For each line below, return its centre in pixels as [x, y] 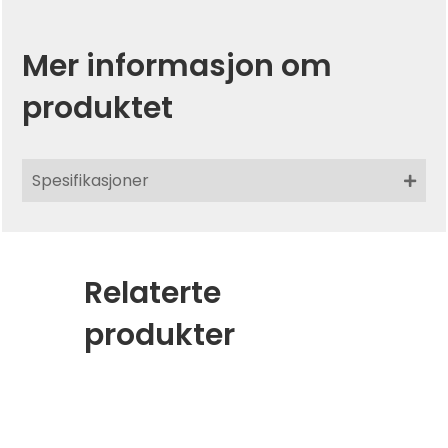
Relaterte [152, 293]
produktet [97, 108]
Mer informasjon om [177, 66]
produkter [159, 335]
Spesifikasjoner [90, 180]
